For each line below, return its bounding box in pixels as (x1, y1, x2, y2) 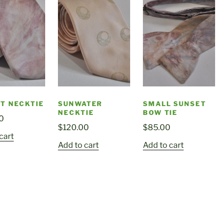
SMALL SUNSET (142, 100, 207, 108)
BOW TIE (142, 109, 178, 117)
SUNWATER (57, 100, 103, 108)
